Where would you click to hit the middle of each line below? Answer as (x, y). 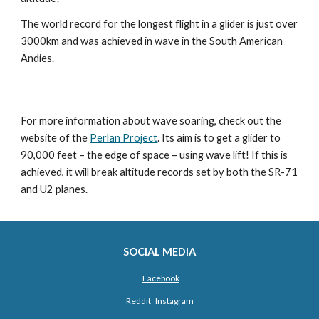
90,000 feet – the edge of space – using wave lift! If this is (155, 155)
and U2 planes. (54, 189)
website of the (56, 138)
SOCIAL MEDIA (159, 252)
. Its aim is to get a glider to (219, 138)
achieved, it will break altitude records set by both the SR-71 (159, 172)
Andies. (38, 58)
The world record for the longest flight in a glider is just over (159, 23)
